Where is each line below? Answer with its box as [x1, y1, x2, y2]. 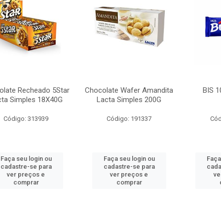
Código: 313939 [3, 115, 49, 122]
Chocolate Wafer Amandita [85, 86, 174, 95]
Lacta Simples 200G [97, 95, 162, 104]
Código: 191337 [107, 115, 152, 122]
